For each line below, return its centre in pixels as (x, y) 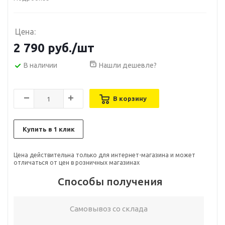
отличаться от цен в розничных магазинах (77, 162)
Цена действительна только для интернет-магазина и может (104, 155)
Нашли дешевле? (128, 65)
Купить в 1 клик (48, 129)
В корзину (130, 98)
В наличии (40, 65)
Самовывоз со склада (109, 209)
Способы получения (110, 181)
